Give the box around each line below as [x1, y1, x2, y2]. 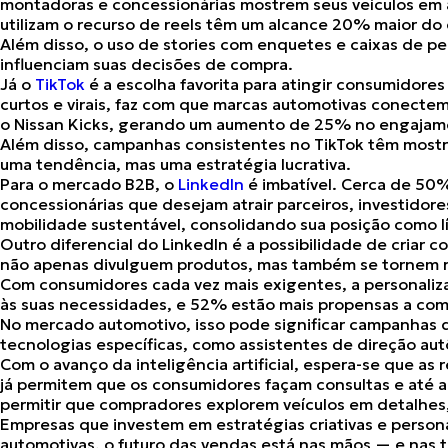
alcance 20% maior [268, 14, 421, 34]
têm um [202, 14, 268, 34]
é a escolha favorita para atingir [85, 74, 336, 94]
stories [163, 34, 216, 54]
